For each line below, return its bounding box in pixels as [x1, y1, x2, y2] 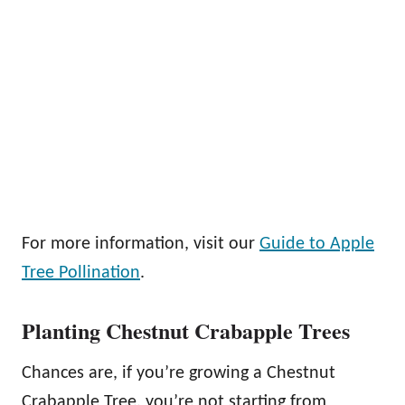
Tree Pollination [22, 264, 140, 283]
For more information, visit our [22, 235, 259, 254]
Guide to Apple [259, 235, 374, 254]
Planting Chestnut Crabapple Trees [22, 315, 350, 347]
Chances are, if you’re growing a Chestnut [22, 364, 335, 383]
